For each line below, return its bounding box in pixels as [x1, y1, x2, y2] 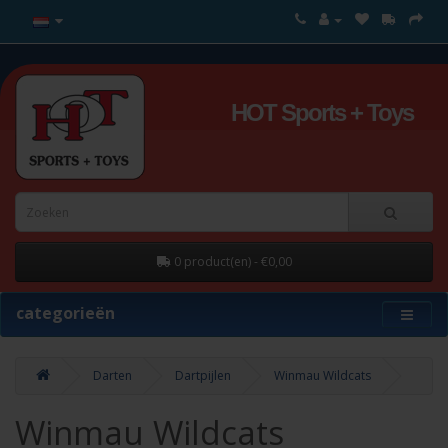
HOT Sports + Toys [231, 99, 413, 126]
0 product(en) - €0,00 [173, 253, 292, 270]
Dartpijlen [175, 367, 231, 384]
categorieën [16, 302, 115, 324]
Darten [93, 367, 132, 384]
